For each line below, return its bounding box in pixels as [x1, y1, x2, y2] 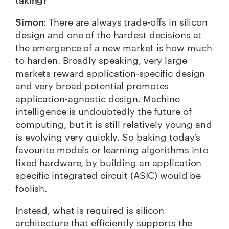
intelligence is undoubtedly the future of [15, 105, 192, 117]
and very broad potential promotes [15, 80, 169, 91]
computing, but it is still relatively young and [15, 118, 212, 130]
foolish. [15, 182, 48, 194]
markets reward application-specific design [15, 67, 205, 79]
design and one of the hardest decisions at [15, 29, 202, 40]
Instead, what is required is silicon [15, 204, 165, 216]
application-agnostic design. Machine [15, 93, 180, 104]
